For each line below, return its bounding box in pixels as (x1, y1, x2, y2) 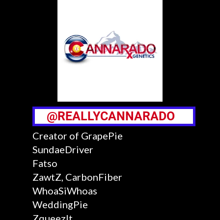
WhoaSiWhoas (32, 185, 97, 196)
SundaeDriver (32, 143, 93, 155)
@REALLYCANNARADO (47, 109, 181, 123)
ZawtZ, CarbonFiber (32, 171, 122, 183)
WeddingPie (32, 198, 88, 210)
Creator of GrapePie (32, 130, 195, 141)
